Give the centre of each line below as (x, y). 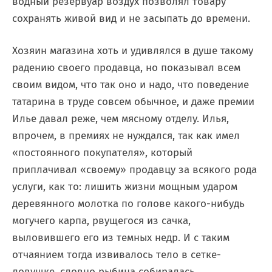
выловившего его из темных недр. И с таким (121, 238)
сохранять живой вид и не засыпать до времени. (131, 19)
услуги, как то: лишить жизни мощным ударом (125, 187)
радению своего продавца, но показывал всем (126, 68)
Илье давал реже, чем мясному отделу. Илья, (121, 119)
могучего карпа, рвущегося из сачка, (101, 221)
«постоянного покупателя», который (102, 153)
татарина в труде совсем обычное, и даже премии (133, 102)
